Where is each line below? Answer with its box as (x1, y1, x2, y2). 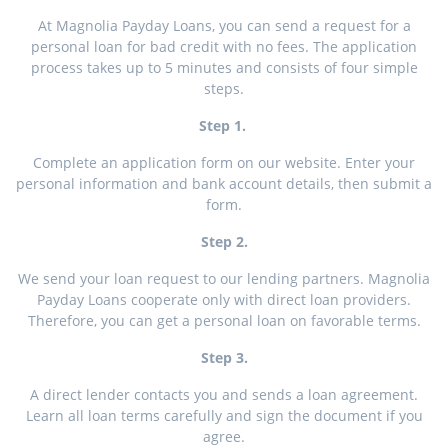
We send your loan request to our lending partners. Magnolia (18, 269, 430, 289)
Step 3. (200, 348, 248, 368)
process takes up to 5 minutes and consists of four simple (30, 58, 418, 78)
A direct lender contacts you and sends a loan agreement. (30, 385, 418, 405)
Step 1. (198, 116, 250, 136)
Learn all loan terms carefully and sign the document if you (25, 406, 423, 426)
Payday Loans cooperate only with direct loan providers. (37, 290, 411, 310)
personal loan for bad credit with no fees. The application (31, 37, 417, 57)
